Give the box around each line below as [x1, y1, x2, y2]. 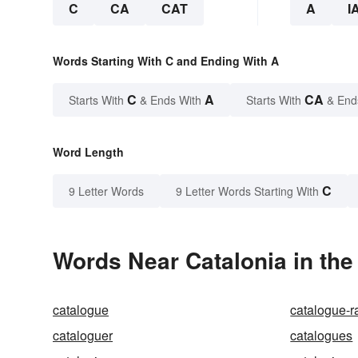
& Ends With [137, 92, 205, 109]
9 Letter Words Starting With [176, 183, 319, 200]
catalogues [290, 326, 353, 345]
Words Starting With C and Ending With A [53, 53, 279, 70]
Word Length [53, 144, 124, 161]
